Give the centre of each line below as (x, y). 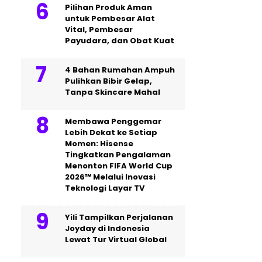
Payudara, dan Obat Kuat (120, 41)
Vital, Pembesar (99, 30)
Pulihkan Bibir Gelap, (108, 81)
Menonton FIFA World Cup (119, 166)
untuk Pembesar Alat (110, 18)
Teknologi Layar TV (105, 188)
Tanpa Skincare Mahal (113, 92)
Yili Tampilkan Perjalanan (119, 217)
